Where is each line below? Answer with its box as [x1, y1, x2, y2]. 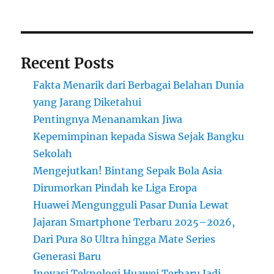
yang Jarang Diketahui [33, 96, 142, 109]
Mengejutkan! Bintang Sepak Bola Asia [33, 165, 223, 177]
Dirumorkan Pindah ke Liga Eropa [33, 182, 198, 194]
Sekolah [33, 147, 73, 160]
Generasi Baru [33, 250, 102, 263]
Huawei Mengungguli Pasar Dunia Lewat [33, 199, 229, 212]
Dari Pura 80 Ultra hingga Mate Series [33, 233, 216, 246]
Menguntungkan [124, 4, 194, 14]
